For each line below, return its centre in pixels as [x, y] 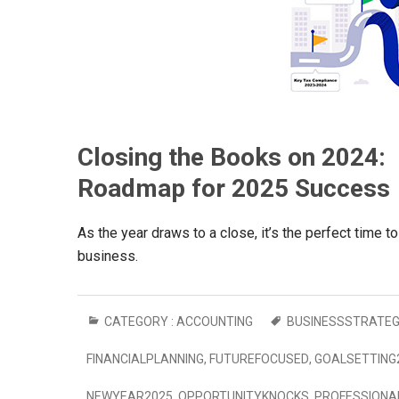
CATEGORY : [139, 322]
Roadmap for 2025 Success [234, 188]
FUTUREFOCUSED [259, 359]
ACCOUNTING [215, 322]
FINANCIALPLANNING [145, 359]
